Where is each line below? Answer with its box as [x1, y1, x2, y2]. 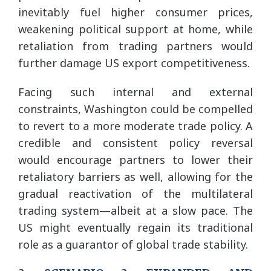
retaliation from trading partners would [18, 38, 253, 53]
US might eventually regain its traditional [18, 220, 253, 235]
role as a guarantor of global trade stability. [18, 237, 248, 252]
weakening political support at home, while [18, 21, 253, 36]
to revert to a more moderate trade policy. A [18, 118, 253, 133]
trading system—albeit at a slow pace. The [18, 203, 253, 218]
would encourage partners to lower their [18, 152, 253, 167]
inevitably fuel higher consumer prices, [18, 4, 253, 19]
